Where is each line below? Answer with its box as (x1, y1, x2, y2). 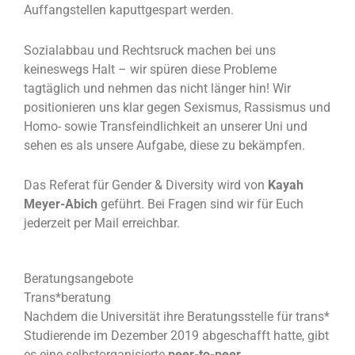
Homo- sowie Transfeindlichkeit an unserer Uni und (24, 118, 307, 134)
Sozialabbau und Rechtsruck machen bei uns (24, 42, 276, 58)
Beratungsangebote (24, 270, 133, 286)
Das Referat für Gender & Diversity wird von (24, 177, 268, 193)
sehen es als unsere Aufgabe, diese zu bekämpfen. (24, 137, 308, 153)
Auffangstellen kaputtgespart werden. (24, 2, 237, 18)
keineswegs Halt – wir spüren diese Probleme (24, 61, 277, 77)
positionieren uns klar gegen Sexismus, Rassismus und (24, 99, 330, 115)
